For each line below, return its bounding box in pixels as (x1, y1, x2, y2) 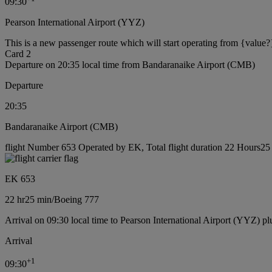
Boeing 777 (54, 194, 99, 205)
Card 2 (5, 49, 31, 59)
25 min (25, 194, 52, 205)
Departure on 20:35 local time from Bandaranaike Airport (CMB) (5, 59, 255, 70)
